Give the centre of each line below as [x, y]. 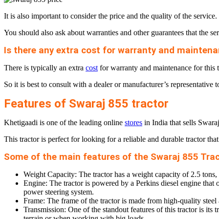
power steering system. [59, 192]
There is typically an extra [45, 68]
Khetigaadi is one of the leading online [64, 123]
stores [133, 123]
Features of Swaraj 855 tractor [86, 104]
